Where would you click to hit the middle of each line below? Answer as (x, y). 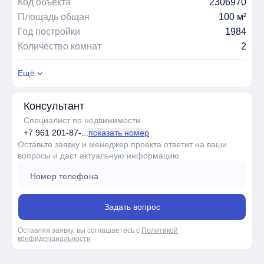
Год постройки (49, 31)
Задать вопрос (132, 207)
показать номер (119, 132)
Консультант (54, 106)
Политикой (160, 230)
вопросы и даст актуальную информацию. (100, 155)
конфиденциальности (54, 238)
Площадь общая (54, 16)
